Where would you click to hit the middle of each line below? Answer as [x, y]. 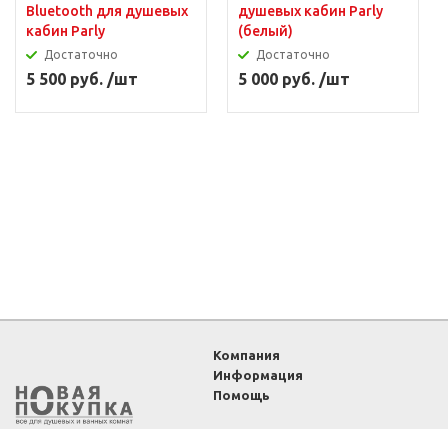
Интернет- [110, 437]
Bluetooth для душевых [107, 11]
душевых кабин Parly [310, 11]
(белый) [265, 31]
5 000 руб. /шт [294, 79]
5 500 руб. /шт [82, 79]
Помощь [242, 395]
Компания [247, 355]
